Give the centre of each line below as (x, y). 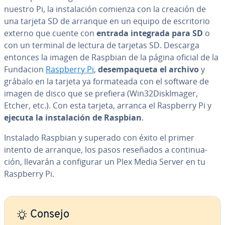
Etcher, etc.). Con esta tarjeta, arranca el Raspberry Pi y (108, 105)
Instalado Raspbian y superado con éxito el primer (99, 138)
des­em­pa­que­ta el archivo (148, 69)
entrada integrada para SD (150, 33)
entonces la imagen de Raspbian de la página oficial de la (111, 57)
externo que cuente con (50, 33)
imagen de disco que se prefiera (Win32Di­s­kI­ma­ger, (101, 93)
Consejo (48, 215)
